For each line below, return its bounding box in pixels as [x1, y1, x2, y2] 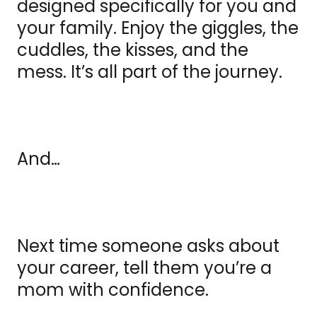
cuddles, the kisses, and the [17, 38, 248, 62]
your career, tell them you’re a [17, 256, 272, 280]
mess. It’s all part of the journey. [17, 60, 282, 84]
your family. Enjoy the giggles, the [17, 16, 299, 40]
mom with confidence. [17, 278, 213, 302]
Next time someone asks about [17, 234, 279, 258]
